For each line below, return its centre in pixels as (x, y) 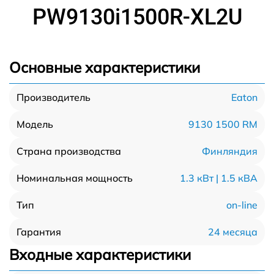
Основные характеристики (105, 67)
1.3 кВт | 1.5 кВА (219, 178)
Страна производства (69, 151)
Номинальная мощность (75, 178)
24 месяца (233, 231)
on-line (242, 205)
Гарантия (39, 232)
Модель (35, 124)
